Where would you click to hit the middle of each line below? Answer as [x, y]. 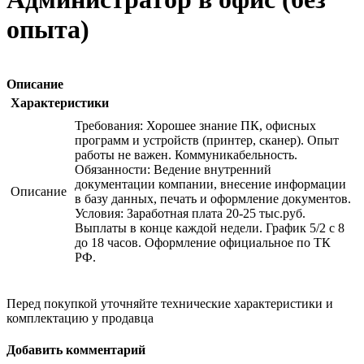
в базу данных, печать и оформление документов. [213, 198]
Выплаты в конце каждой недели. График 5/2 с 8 [210, 227]
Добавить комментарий [76, 349]
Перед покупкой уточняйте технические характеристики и [170, 303]
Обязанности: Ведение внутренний [173, 169]
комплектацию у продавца [80, 318]
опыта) [48, 30]
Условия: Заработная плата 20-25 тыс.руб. [190, 213]
